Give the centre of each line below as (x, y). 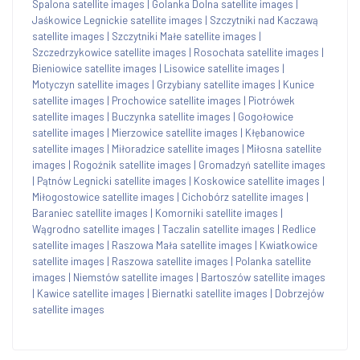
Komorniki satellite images (217, 213)
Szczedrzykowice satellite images (109, 52)
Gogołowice (266, 116)
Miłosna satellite (284, 148)
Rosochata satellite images (256, 52)
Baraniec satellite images (90, 213)
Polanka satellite (273, 261)
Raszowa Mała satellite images (182, 245)
